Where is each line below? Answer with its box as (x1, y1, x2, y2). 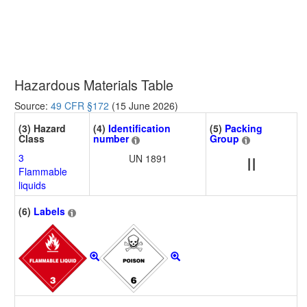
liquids (19, 178, 46, 193)
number (93, 132, 129, 146)
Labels (34, 204, 65, 219)
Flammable (19, 164, 67, 179)
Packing (225, 121, 262, 136)
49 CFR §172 (51, 99, 109, 113)
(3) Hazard (19, 121, 66, 136)
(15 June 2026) (109, 99, 178, 113)
